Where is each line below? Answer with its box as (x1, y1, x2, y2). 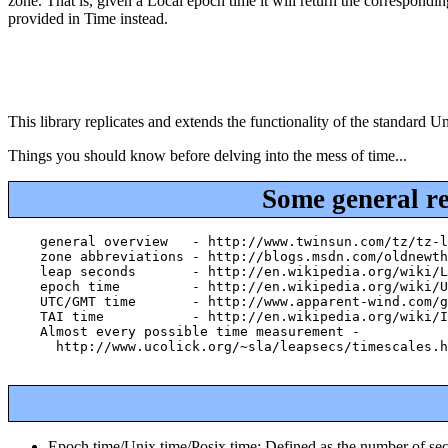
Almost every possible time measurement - (8, 324, 360, 340)
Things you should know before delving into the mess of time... (8, 147, 407, 165)
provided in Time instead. (8, 10, 168, 28)
